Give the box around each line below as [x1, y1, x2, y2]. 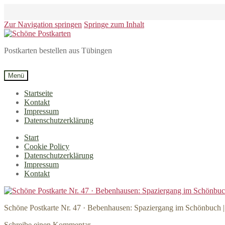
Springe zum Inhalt [84, 20, 144, 29]
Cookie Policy [24, 142, 69, 151]
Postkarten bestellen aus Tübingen [4, 46, 112, 55]
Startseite [24, 89, 53, 97]
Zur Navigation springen [4, 20, 82, 29]
